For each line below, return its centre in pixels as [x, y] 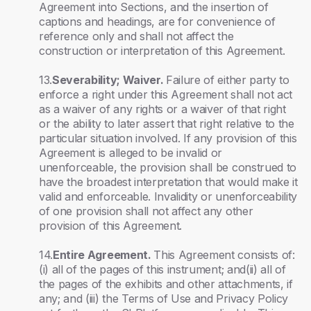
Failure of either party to [228, 80]
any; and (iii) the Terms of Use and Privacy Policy [163, 299]
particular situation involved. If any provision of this [168, 138]
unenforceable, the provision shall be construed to [168, 167]
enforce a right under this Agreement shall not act [166, 94]
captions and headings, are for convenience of [157, 22]
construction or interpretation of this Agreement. [162, 51]
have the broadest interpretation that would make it [168, 182]
